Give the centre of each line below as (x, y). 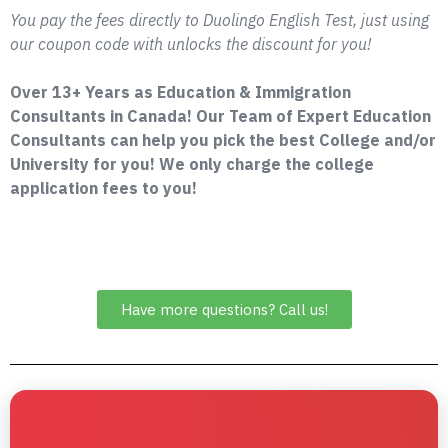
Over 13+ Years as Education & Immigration (180, 92)
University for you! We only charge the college (192, 164)
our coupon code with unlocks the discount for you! (190, 44)
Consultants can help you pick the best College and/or (223, 140)
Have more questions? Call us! (224, 309)
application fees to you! (103, 188)
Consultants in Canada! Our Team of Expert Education (220, 116)
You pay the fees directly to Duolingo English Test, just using (219, 20)
